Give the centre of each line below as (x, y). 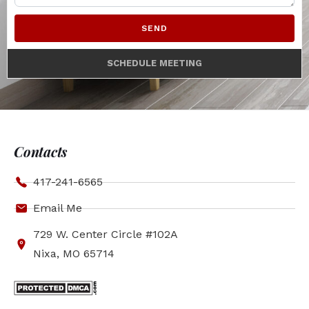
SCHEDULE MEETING (154, 63)
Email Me (57, 208)
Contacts (40, 151)
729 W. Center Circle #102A (105, 234)
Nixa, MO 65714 (73, 253)
